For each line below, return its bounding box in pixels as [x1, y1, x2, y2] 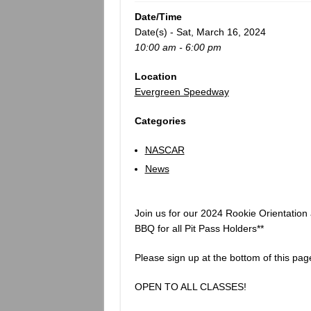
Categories [134, 115, 186, 126]
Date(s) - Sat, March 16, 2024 [134, 26, 266, 37]
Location [134, 70, 177, 82]
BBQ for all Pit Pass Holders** [134, 222, 264, 234]
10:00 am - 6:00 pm [134, 41, 221, 53]
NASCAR [144, 144, 185, 155]
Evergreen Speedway [134, 85, 229, 97]
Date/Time [134, 10, 182, 22]
